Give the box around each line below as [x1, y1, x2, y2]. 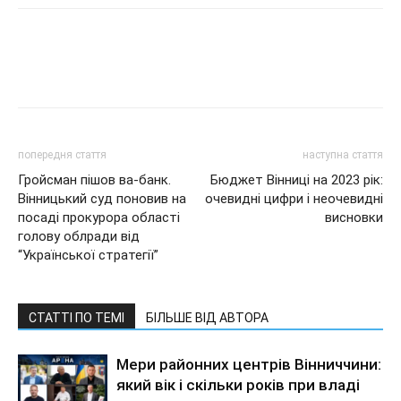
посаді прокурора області [18, 209, 180, 226]
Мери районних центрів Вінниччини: [116, 354, 381, 373]
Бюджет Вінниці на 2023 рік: [210, 171, 383, 188]
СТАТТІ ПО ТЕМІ [29, 310, 124, 325]
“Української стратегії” [18, 246, 158, 263]
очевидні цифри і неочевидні [205, 190, 383, 207]
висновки [325, 209, 383, 226]
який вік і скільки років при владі [116, 375, 360, 394]
